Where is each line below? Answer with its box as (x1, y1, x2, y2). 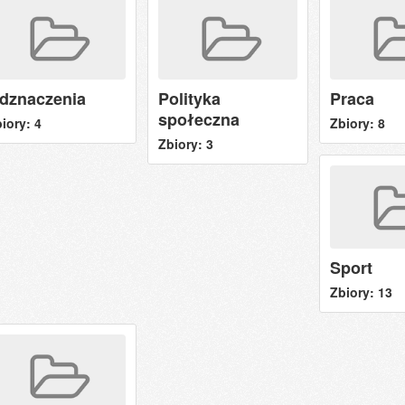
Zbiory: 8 (329, 113, 385, 132)
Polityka (157, 86, 221, 110)
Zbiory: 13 (329, 282, 392, 301)
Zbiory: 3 (157, 134, 213, 153)
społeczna (157, 107, 240, 131)
